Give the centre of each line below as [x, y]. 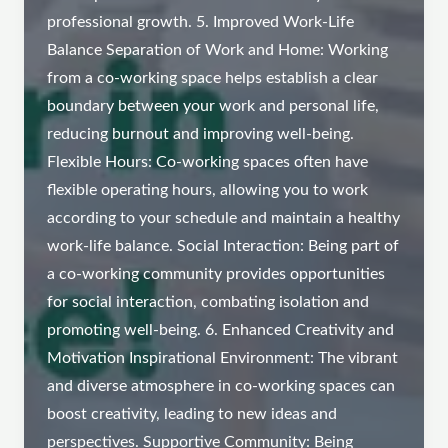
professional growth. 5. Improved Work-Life [201, 23]
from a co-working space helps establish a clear [213, 79]
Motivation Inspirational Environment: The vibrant [223, 359]
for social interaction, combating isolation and [208, 303]
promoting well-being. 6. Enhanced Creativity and [221, 331]
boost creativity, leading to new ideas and [192, 415]
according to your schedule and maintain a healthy [224, 219]
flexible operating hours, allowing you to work [208, 191]
